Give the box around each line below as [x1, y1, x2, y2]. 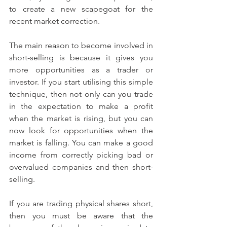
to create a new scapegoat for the [9, 4, 153, 14]
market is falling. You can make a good [9, 138, 153, 147]
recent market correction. [9, 16, 100, 26]
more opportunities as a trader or [9, 65, 153, 74]
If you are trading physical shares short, [9, 199, 153, 208]
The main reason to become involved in [9, 41, 153, 50]
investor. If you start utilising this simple [9, 77, 153, 87]
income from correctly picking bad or [9, 150, 153, 160]
